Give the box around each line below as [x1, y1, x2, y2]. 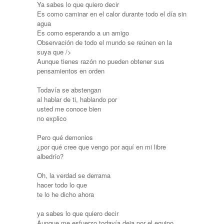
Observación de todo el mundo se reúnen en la [37, 37, 172, 47]
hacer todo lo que [37, 179, 87, 189]
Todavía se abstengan [37, 84, 101, 94]
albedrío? [37, 151, 63, 161]
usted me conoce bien [37, 103, 101, 113]
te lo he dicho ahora [37, 189, 94, 199]
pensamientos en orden [37, 65, 104, 75]
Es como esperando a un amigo [37, 27, 129, 37]
